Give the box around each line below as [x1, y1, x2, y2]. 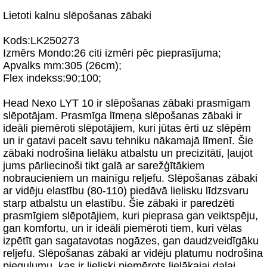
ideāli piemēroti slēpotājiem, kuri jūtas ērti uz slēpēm [3, 122, 251, 134]
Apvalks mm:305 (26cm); [3, 60, 122, 72]
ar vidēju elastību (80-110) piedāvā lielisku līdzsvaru [3, 185, 249, 197]
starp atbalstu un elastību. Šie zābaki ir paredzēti [3, 197, 234, 209]
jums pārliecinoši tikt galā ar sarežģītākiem [3, 160, 204, 172]
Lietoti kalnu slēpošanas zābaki [3, 10, 151, 21]
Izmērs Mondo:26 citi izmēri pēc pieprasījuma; [3, 47, 221, 59]
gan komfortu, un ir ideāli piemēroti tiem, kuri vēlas [3, 222, 242, 234]
